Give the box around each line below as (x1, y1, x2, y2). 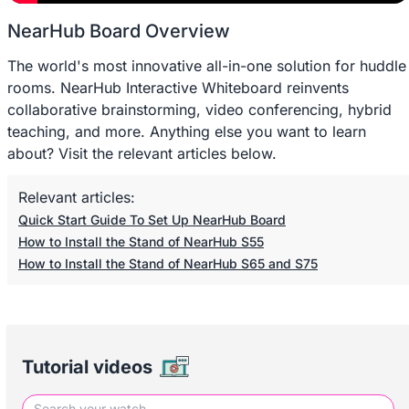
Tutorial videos (22, 355, 152, 378)
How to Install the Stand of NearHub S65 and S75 (18, 255, 318, 271)
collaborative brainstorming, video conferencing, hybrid (7, 100, 392, 119)
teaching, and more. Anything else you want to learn (7, 121, 366, 141)
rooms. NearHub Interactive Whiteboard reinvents (7, 78, 349, 97)
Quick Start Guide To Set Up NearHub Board (18, 211, 286, 227)
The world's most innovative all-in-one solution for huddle (7, 56, 406, 75)
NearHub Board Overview (7, 19, 230, 42)
